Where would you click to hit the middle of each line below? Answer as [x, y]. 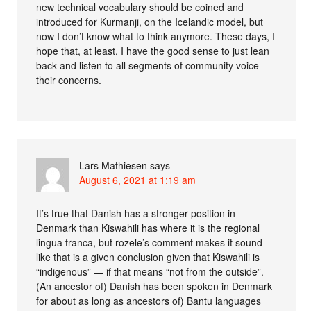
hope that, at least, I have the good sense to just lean [153, 51]
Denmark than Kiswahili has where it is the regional [148, 228]
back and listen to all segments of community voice [148, 65]
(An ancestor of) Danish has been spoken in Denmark [154, 286]
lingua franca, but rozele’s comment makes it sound [150, 242]
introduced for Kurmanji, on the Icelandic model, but [150, 22]
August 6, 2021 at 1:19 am [138, 180]
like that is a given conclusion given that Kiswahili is [148, 257]
